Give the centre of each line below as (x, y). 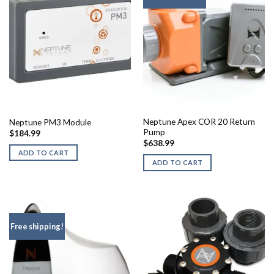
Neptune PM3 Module (50, 122)
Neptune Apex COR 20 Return (199, 122)
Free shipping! (37, 227)
